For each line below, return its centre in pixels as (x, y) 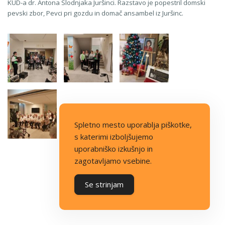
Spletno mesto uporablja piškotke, (133, 125)
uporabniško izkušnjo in (114, 149)
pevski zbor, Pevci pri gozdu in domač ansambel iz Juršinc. (95, 13)
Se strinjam (104, 184)
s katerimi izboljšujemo (114, 137)
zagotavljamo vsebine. (113, 161)
